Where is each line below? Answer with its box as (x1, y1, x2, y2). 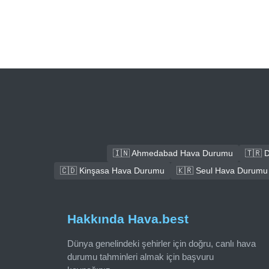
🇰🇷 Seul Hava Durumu (177, 166, 268, 176)
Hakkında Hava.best (67, 212, 189, 226)
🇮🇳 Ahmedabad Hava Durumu (113, 148, 233, 159)
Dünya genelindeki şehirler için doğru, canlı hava (67, 238, 256, 249)
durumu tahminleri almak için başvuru (67, 252, 214, 262)
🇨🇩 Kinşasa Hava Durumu (60, 166, 165, 176)
